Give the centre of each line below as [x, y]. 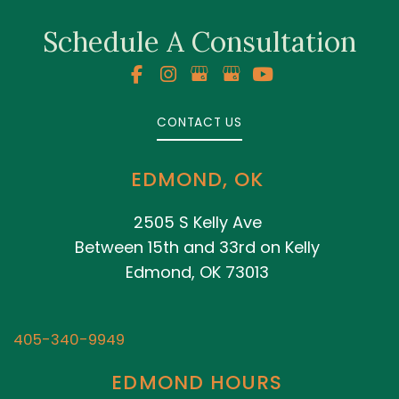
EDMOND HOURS [197, 383]
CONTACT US [199, 123]
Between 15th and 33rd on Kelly [197, 248]
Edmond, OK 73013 [197, 273]
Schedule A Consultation [199, 42]
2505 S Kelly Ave [197, 223]
